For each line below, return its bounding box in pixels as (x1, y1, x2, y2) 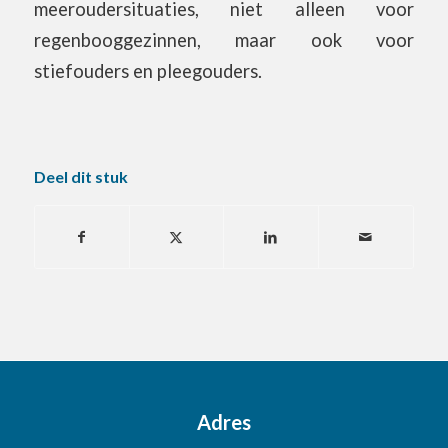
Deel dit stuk (33, 166, 128, 186)
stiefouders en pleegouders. (33, 60, 262, 83)
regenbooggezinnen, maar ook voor (33, 29, 415, 52)
